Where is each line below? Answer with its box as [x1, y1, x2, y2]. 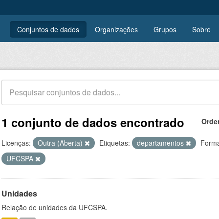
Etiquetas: [99, 138, 130, 148]
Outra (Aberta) [38, 138, 85, 148]
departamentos [137, 138, 186, 148]
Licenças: [1, 138, 31, 148]
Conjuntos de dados [17, 24, 79, 34]
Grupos [153, 24, 176, 34]
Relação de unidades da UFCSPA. [1, 202, 108, 212]
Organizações [95, 24, 138, 34]
